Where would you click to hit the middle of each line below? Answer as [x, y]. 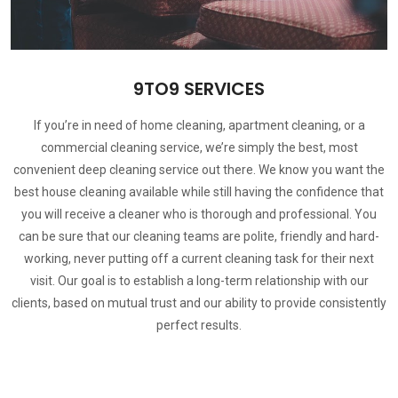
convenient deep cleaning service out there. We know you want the [199, 170]
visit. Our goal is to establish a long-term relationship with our [199, 281]
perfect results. [199, 325]
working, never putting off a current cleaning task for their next [199, 259]
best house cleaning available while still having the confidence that [199, 192]
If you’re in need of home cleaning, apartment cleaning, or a [199, 125]
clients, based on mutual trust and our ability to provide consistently [199, 303]
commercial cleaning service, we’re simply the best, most [199, 147]
